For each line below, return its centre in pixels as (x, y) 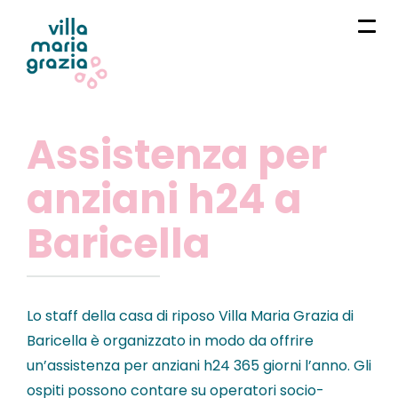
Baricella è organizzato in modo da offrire (170, 341)
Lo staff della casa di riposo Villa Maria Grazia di (190, 316)
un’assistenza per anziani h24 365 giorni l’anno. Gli (199, 366)
